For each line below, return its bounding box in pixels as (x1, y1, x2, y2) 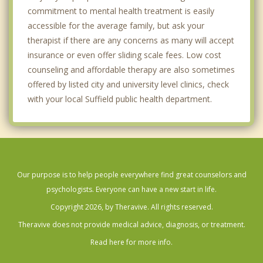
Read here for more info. (90, 237, 173, 248)
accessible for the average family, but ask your (28, 20, 204, 32)
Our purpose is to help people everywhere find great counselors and (16, 170, 247, 180)
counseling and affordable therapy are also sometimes (28, 64, 235, 76)
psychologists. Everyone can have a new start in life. (46, 184, 217, 195)
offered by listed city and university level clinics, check (28, 79, 229, 90)
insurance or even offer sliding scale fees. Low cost (28, 49, 221, 61)
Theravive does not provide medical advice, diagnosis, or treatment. (18, 220, 245, 230)
